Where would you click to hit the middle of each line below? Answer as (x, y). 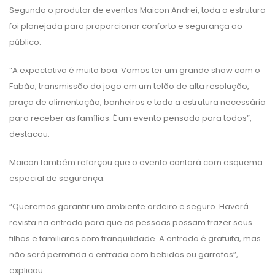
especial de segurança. (57, 178)
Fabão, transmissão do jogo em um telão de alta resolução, (129, 86)
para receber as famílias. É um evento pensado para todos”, (130, 118)
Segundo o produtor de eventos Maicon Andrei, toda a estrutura (137, 10)
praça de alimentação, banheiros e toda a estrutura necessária (137, 102)
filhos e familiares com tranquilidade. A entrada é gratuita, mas (135, 238)
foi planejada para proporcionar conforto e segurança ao (126, 26)
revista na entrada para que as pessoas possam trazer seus (131, 222)
